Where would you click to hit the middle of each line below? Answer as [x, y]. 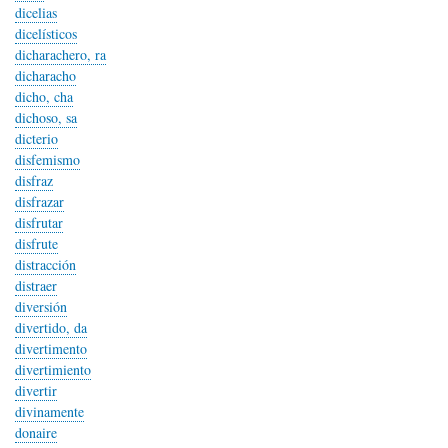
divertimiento [53, 369]
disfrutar [39, 222]
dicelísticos [46, 33]
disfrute [36, 243]
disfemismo [47, 159]
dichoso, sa [46, 117]
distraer [36, 285]
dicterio [36, 138]
